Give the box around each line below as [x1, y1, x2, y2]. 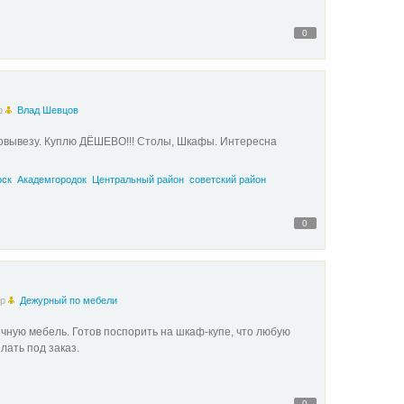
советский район [188, 174, 266, 185]
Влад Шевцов [16, 105, 78, 115]
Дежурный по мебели [19, 295, 117, 306]
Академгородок [16, 174, 87, 185]
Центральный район [91, 174, 184, 185]
